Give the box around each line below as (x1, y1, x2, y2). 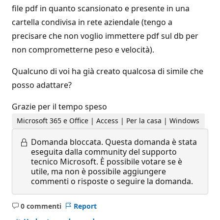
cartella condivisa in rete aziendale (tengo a (12, 17, 172, 27)
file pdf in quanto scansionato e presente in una (12, 3, 190, 14)
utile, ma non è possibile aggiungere (31, 165, 166, 177)
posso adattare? (12, 80, 72, 90)
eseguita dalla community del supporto (31, 146, 177, 157)
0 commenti (20, 201, 61, 211)
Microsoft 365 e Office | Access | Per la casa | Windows (17, 116, 200, 126)
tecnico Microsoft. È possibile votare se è (31, 156, 182, 167)
